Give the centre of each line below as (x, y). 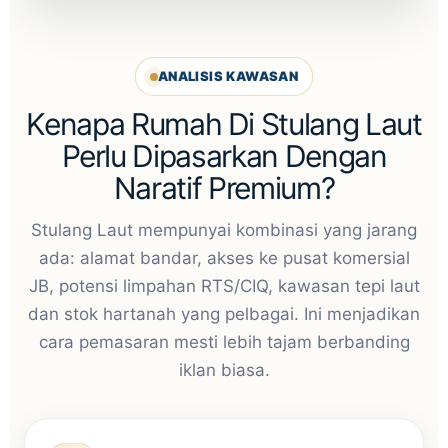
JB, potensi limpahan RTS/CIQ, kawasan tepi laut (224, 286)
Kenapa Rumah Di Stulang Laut (224, 124)
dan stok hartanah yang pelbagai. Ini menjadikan (224, 314)
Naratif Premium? (224, 188)
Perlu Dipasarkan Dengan (224, 156)
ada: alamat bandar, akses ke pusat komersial (224, 258)
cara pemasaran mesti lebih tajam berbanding (224, 342)
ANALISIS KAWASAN (228, 76)
